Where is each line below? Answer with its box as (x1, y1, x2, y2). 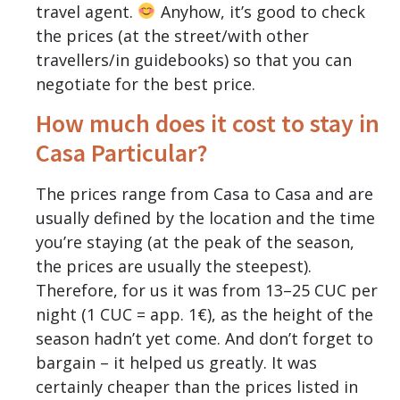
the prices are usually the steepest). (36, 255, 312, 277)
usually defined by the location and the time (36, 207, 375, 229)
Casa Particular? (36, 137, 208, 169)
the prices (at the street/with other (36, 24, 309, 46)
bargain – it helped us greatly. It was (36, 352, 317, 373)
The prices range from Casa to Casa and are (36, 183, 373, 204)
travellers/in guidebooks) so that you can (36, 48, 352, 71)
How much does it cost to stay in (36, 107, 379, 139)
